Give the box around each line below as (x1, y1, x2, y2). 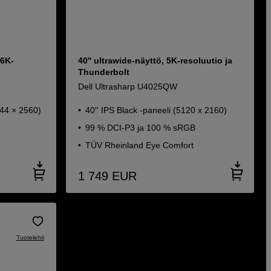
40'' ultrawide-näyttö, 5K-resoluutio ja (77, 56, 232, 65)
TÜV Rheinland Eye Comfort (85, 140, 194, 150)
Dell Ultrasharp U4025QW (77, 82, 177, 91)
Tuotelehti (16, 234, 44, 241)
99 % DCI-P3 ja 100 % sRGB (85, 123, 195, 132)
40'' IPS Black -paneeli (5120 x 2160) (85, 105, 227, 115)
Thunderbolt (77, 67, 129, 77)
